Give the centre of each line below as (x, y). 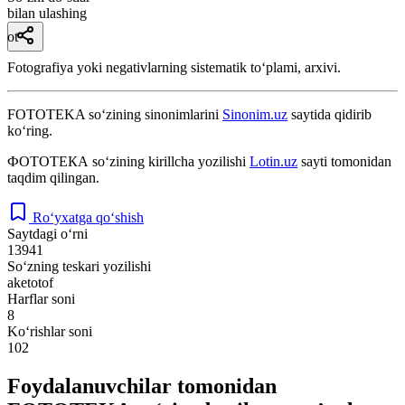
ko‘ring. (30, 130)
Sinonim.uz (255, 114)
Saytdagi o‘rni (47, 233)
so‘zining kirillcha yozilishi (169, 161)
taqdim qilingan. (53, 177)
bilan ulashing (47, 13)
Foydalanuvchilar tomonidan (142, 386)
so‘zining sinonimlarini (154, 114)
